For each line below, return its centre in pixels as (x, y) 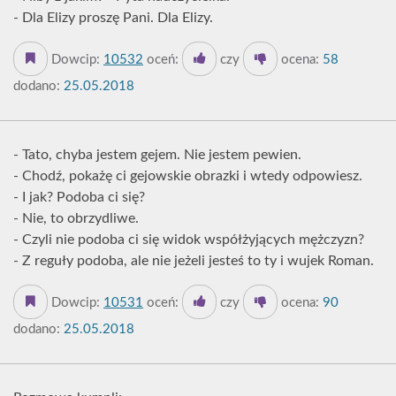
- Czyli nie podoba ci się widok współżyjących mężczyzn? (189, 240)
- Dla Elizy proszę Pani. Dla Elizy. (113, 18)
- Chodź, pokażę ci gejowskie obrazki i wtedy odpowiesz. (188, 176)
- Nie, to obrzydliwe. (76, 218)
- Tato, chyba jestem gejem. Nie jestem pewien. (157, 155)
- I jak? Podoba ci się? (79, 197)
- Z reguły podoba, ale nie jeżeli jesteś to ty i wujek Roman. (194, 261)
